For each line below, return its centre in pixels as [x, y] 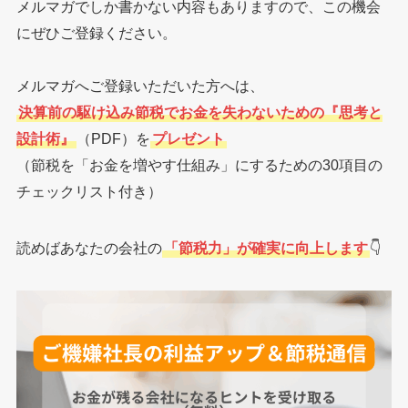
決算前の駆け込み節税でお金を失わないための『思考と [200, 112]
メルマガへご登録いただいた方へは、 [140, 86]
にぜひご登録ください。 [96, 33]
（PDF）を [113, 139]
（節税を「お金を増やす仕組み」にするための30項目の [199, 165]
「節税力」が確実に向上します [265, 247]
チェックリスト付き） [89, 192]
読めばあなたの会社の [89, 247]
